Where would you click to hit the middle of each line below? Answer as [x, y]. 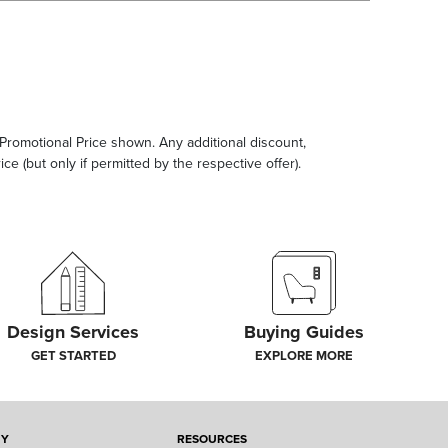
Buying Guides [303, 332]
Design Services [73, 332]
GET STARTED [73, 356]
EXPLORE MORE [303, 356]
